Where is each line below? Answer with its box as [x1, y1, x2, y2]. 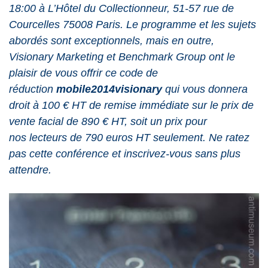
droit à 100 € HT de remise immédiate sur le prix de [9, 99, 254, 111]
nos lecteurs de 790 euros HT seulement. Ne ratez [9, 132, 249, 144]
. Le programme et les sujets [120, 19, 256, 31]
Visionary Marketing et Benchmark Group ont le [9, 51, 235, 63]
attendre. [9, 164, 51, 176]
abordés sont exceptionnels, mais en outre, [9, 35, 214, 47]
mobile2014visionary [56, 83, 162, 95]
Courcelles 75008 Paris [9, 19, 120, 31]
